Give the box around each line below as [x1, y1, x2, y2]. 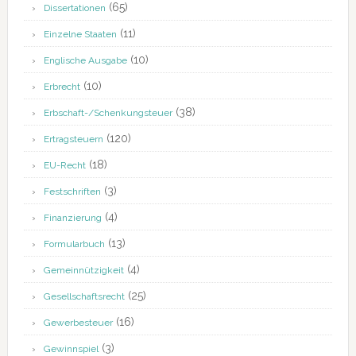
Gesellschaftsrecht [43, 291, 125, 303]
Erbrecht [43, 81, 80, 93]
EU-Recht [43, 160, 86, 172]
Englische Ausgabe [43, 55, 127, 67]
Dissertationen [43, 2, 106, 14]
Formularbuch [43, 238, 105, 250]
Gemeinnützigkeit [43, 265, 124, 277]
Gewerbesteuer [43, 317, 113, 329]
